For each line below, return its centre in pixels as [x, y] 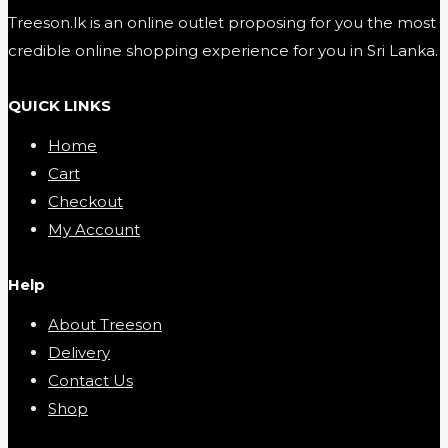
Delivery [79, 352]
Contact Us [90, 380]
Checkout [85, 201]
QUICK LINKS [59, 105]
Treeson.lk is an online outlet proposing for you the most [222, 22]
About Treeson [105, 324]
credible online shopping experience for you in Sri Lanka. [223, 50]
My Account [94, 229]
